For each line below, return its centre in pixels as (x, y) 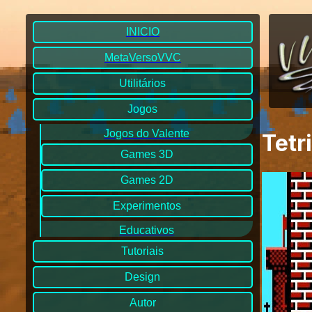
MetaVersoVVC (142, 57)
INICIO (142, 32)
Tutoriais (143, 251)
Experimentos (147, 206)
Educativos (147, 230)
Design (143, 277)
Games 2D (147, 180)
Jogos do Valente (147, 133)
